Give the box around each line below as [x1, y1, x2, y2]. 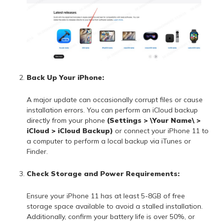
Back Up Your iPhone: [26, 73, 104, 82]
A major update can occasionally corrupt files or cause [26, 95, 203, 105]
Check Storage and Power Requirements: [26, 169, 180, 179]
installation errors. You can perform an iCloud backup [26, 106, 198, 115]
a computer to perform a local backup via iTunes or [26, 137, 191, 146]
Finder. [26, 147, 48, 156]
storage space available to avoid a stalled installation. [26, 202, 203, 211]
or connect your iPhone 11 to [112, 126, 209, 136]
